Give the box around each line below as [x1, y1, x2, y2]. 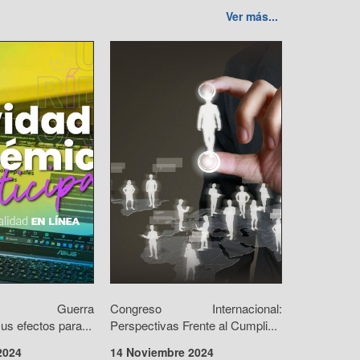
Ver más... [226, 7, 278, 24]
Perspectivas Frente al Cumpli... [110, 316, 277, 333]
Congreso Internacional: [110, 299, 282, 317]
